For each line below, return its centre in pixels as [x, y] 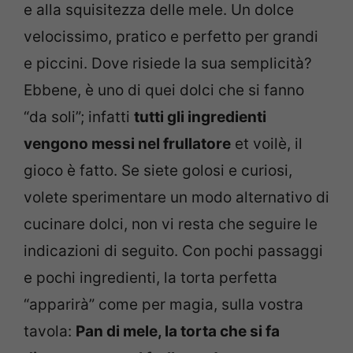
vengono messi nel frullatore [127, 144]
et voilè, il [267, 144]
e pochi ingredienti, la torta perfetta [150, 278]
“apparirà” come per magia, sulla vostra [163, 305]
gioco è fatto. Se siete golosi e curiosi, [158, 171]
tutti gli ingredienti [200, 117]
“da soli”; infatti [79, 117]
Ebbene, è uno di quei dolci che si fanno [164, 91]
